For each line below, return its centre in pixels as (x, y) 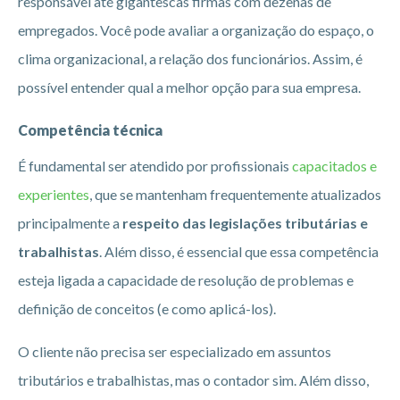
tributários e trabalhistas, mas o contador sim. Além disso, (193, 379)
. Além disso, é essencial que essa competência (239, 251)
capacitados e (334, 165)
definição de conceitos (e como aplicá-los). (147, 308)
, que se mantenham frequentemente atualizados (235, 194)
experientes (54, 194)
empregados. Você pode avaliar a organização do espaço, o (196, 29)
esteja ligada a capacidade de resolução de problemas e (186, 279)
